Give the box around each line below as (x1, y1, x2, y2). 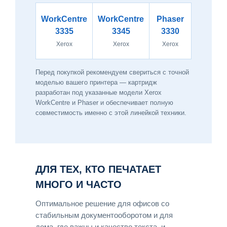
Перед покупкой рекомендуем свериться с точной (35, 68, 189, 76)
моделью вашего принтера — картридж (35, 78, 157, 86)
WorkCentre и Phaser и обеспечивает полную (35, 98, 173, 106)
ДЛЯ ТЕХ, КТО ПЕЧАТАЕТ (35, 163, 161, 175)
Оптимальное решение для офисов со (35, 199, 169, 208)
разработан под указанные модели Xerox (35, 88, 162, 96)
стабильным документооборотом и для (35, 211, 173, 219)
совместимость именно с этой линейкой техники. (35, 108, 186, 117)
